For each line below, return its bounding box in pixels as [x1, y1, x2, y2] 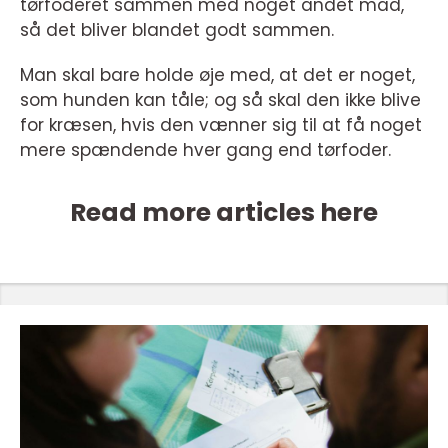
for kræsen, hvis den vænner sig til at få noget [20, 112, 422, 137]
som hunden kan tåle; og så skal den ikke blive [20, 87, 421, 112]
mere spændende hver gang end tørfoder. [20, 137, 391, 162]
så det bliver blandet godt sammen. [20, 17, 334, 42]
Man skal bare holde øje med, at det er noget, [20, 62, 415, 87]
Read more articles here [70, 194, 378, 230]
